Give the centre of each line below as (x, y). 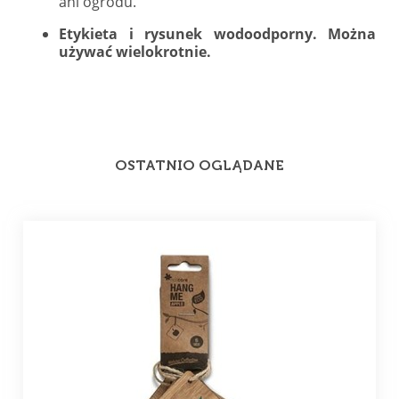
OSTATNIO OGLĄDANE (199, 166)
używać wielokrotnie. (135, 51)
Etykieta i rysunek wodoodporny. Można (217, 33)
